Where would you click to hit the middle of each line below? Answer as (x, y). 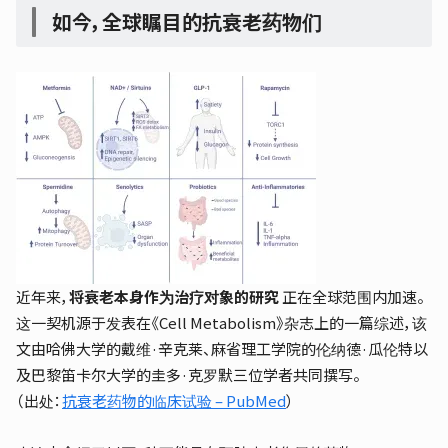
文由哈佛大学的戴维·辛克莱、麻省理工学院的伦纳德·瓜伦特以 (222, 348)
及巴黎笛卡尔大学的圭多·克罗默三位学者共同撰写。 (188, 374)
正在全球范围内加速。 (352, 296)
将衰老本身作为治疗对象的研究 (174, 296)
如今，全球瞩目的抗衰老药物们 (187, 21)
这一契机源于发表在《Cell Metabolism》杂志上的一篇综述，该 (221, 322)
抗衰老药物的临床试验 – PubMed (174, 400)
